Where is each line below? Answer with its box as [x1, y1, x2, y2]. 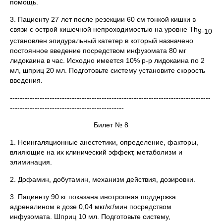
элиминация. [10, 158, 52, 166]
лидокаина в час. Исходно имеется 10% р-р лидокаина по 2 [10, 56, 205, 65]
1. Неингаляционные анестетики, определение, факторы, [10, 138, 198, 147]
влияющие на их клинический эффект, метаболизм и [10, 148, 182, 157]
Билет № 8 [94, 121, 128, 129]
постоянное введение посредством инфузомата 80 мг [10, 47, 186, 55]
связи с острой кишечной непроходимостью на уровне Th [10, 25, 198, 33]
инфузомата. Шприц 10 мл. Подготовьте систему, [10, 213, 172, 221]
